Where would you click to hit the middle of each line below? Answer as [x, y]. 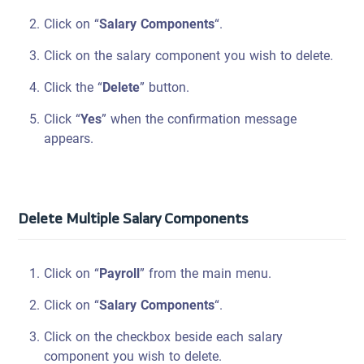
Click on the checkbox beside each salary [164, 337]
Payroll [120, 273]
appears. [69, 139]
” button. [165, 87]
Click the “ [74, 87]
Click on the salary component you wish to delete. [189, 56]
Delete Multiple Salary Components [134, 218]
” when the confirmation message [199, 119]
